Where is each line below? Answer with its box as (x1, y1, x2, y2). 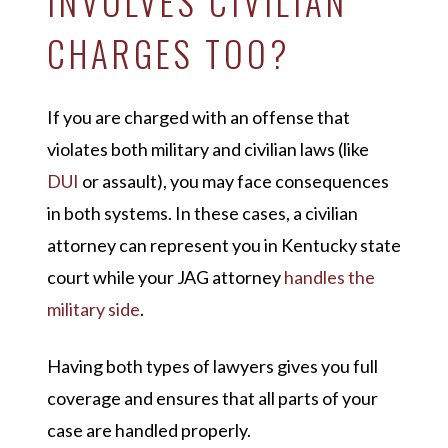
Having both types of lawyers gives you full (46, 355, 378, 378)
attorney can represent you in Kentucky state (46, 234, 401, 257)
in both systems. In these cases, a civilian (46, 202, 358, 225)
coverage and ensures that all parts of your (46, 387, 378, 410)
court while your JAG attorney (46, 266, 284, 289)
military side (46, 298, 140, 321)
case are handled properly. (46, 419, 251, 442)
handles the (283, 266, 375, 289)
